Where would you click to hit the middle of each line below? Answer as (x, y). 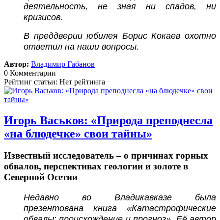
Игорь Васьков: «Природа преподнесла (108, 121)
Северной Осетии (41, 177)
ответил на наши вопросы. (81, 47)
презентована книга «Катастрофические (120, 208)
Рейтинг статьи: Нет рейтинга (55, 82)
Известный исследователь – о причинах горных (106, 156)
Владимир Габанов (63, 64)
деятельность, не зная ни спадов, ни (120, 7)
